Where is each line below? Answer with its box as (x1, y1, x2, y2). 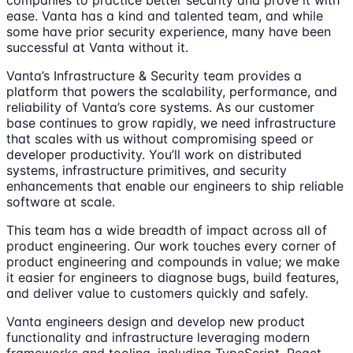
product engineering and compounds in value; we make (6, 254, 340, 270)
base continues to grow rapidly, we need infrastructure (6, 115, 336, 132)
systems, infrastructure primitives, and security (6, 162, 287, 179)
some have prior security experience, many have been (6, 24, 331, 40)
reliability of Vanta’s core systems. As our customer (6, 99, 314, 116)
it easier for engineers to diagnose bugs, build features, (6, 269, 339, 286)
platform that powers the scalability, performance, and (6, 84, 337, 100)
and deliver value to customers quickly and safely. (6, 285, 308, 302)
